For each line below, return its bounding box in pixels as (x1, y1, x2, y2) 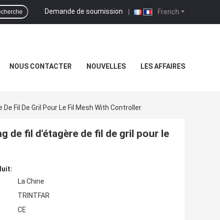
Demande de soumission (45, 7, 123, 15)
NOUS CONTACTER (9, 62, 72, 70)
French (156, 7, 179, 16)
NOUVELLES (86, 62, 126, 70)
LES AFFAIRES (140, 62, 185, 70)
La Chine (18, 177, 44, 186)
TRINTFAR (18, 192, 50, 200)
